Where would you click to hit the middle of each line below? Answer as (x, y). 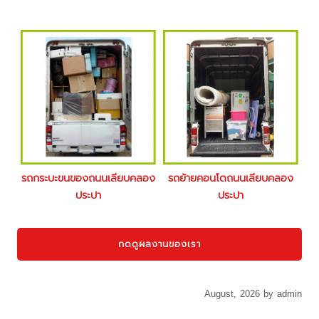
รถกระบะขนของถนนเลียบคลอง (89, 178)
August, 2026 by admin (253, 293)
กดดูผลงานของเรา (159, 244)
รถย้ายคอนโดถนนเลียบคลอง (230, 178)
